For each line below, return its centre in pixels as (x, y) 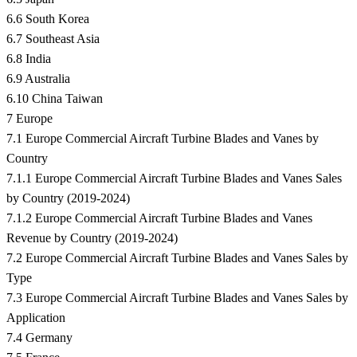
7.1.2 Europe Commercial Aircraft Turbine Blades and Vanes (159, 218)
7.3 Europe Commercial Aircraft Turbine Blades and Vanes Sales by (177, 298)
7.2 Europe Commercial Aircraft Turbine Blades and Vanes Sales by (177, 258)
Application (36, 318)
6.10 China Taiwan (55, 99)
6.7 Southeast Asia (53, 39)
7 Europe (29, 119)
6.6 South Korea (48, 19)
